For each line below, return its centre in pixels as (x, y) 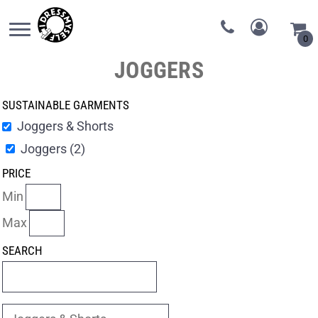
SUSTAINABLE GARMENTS (66, 105)
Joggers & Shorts (65, 126)
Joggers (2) (53, 148)
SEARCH (22, 250)
